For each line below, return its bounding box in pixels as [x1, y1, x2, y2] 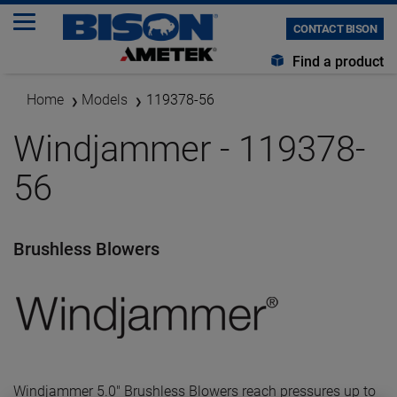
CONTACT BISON [292, 22, 377, 35]
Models [82, 91, 128, 108]
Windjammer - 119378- [13, 128, 365, 170]
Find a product [289, 53, 384, 70]
